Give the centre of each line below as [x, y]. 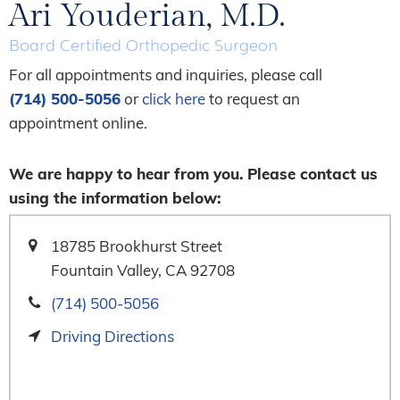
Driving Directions [112, 336]
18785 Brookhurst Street [137, 246]
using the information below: [115, 197]
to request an [253, 98]
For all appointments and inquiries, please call [166, 74]
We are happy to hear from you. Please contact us [193, 173]
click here [174, 98]
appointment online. [78, 122]
